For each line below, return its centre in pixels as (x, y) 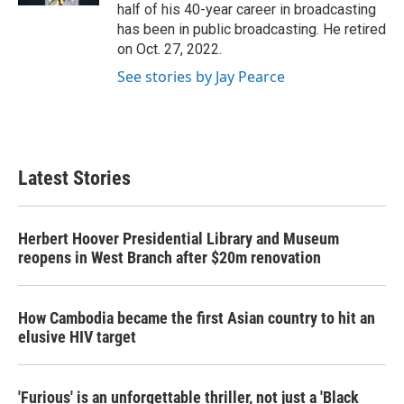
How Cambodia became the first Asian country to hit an (197, 317)
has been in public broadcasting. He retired (252, 29)
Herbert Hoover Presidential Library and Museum (179, 238)
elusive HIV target (77, 336)
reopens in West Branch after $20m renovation (170, 257)
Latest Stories (74, 178)
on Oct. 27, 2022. (170, 49)
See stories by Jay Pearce (201, 76)
